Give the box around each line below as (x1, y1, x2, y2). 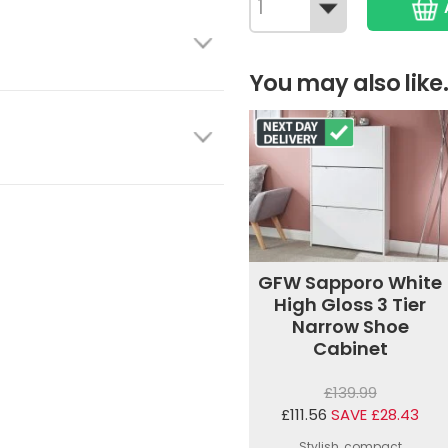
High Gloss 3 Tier (274, 292, 427, 318)
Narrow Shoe (291, 314, 409, 340)
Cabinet (312, 336, 388, 362)
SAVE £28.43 (331, 404, 420, 426)
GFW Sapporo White (258, 270, 443, 296)
